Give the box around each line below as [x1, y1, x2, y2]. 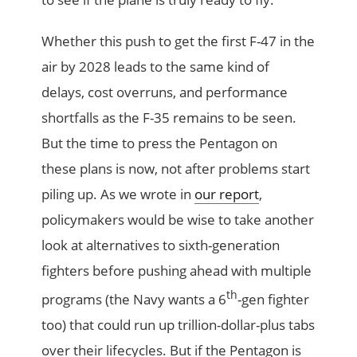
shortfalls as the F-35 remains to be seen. [41, 108, 297, 127]
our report [194, 185, 260, 204]
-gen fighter [237, 289, 310, 308]
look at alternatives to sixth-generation [41, 236, 280, 255]
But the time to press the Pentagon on [41, 134, 278, 153]
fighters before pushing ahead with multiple [41, 261, 312, 280]
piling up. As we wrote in [41, 185, 195, 204]
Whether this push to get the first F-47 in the [41, 32, 316, 51]
